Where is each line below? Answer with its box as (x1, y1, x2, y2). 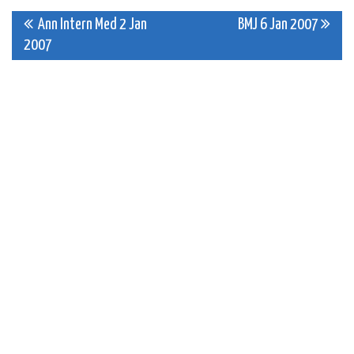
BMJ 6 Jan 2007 (238, 17, 321, 33)
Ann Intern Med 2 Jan (33, 17, 147, 33)
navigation (11, 44, 148, 81)
